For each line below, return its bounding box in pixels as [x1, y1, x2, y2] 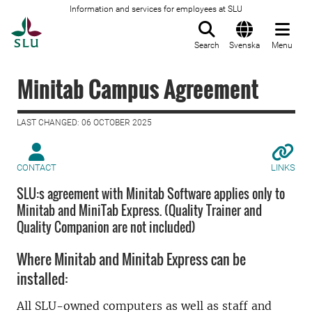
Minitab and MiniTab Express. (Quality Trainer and [17, 201, 262, 219]
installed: [17, 268, 68, 289]
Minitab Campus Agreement [17, 72, 258, 105]
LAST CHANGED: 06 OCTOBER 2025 [17, 118, 152, 127]
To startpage [41, 17, 112, 31]
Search [194, 40, 219, 50]
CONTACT [17, 162, 56, 173]
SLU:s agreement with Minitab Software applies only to [17, 185, 285, 203]
